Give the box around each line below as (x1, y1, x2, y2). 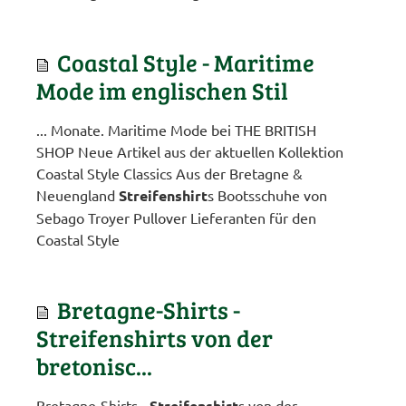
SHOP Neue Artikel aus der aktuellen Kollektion (36, 142, 343, 160)
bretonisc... (36, 350, 152, 382)
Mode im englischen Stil (36, 74, 288, 106)
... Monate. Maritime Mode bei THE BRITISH (36, 121, 316, 139)
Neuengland (36, 186, 119, 204)
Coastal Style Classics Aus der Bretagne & (36, 164, 303, 182)
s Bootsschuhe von (208, 186, 327, 204)
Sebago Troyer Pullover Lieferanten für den (36, 208, 316, 227)
